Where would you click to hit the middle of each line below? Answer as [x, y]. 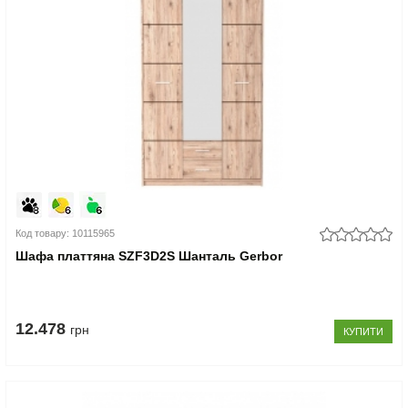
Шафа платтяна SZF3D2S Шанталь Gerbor [149, 256]
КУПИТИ [363, 331]
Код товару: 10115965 [66, 233]
